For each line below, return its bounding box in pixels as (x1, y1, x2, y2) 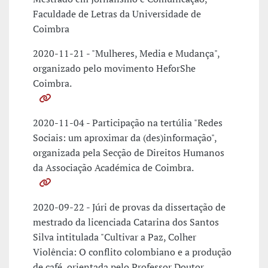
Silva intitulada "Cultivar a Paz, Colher (33, 230, 196, 244)
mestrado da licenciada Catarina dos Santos (33, 215, 219, 229)
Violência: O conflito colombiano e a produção (33, 245, 232, 259)
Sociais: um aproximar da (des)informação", (33, 131, 217, 145)
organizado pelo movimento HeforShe (33, 62, 196, 75)
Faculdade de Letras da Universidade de (33, 7, 201, 21)
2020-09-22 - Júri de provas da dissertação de (33, 200, 226, 214)
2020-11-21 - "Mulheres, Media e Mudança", (33, 47, 220, 60)
